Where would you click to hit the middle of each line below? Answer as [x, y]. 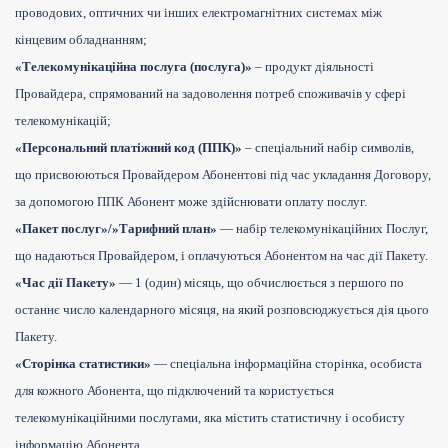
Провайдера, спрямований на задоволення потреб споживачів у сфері [210, 94]
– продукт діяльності [313, 67]
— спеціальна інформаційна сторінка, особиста [286, 364]
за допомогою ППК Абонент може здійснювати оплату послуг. [191, 202]
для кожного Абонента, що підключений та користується [174, 391]
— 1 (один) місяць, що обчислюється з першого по [260, 283]
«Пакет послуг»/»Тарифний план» [116, 229]
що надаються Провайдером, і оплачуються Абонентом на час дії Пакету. [221, 256]
